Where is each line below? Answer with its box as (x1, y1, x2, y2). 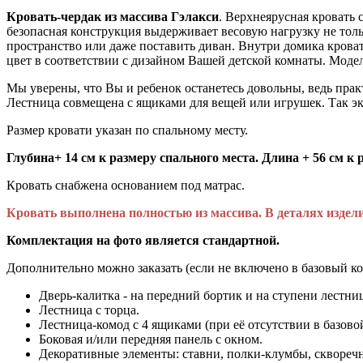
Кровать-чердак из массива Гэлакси (6, 9, 219, 23)
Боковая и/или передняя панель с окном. (39, 331, 263, 346)
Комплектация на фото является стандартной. (6, 233, 280, 247)
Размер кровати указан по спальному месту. (6, 122, 248, 137)
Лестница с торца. (39, 302, 139, 317)
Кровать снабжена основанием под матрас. (6, 177, 245, 192)
